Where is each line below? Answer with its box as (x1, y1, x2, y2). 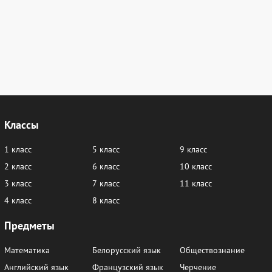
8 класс (92, 195, 120, 206)
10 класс (180, 161, 212, 172)
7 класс (92, 178, 120, 189)
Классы (4, 117, 39, 132)
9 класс (180, 144, 208, 155)
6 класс (92, 161, 120, 172)
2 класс (4, 161, 32, 172)
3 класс (4, 178, 32, 189)
